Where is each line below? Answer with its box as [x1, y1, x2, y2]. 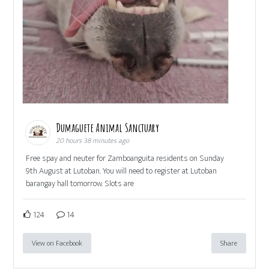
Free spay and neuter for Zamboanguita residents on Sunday [26, 151, 225, 165]
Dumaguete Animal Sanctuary [56, 119, 162, 135]
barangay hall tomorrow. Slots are [26, 176, 134, 190]
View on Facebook [32, 237, 83, 249]
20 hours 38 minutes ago [56, 134, 130, 147]
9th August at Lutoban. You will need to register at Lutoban [26, 163, 217, 178]
